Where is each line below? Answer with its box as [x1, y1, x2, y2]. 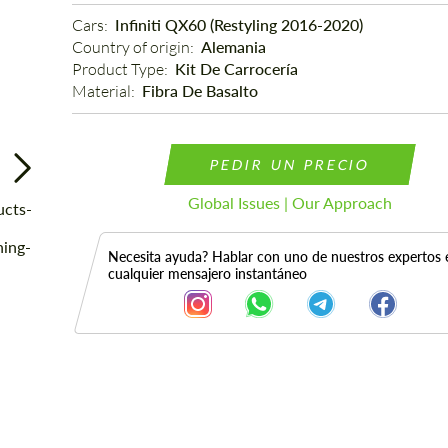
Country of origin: [71, 37, 197, 57]
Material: [71, 81, 138, 101]
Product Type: [71, 59, 171, 79]
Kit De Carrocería [174, 59, 298, 78]
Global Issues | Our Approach [188, 193, 393, 212]
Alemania [200, 37, 266, 56]
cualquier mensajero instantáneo [107, 265, 307, 282]
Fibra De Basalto [141, 81, 258, 100]
